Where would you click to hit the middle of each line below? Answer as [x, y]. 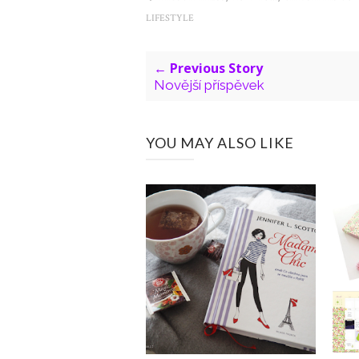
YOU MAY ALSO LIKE [220, 142]
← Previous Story [208, 68]
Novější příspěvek [209, 85]
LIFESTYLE [170, 18]
